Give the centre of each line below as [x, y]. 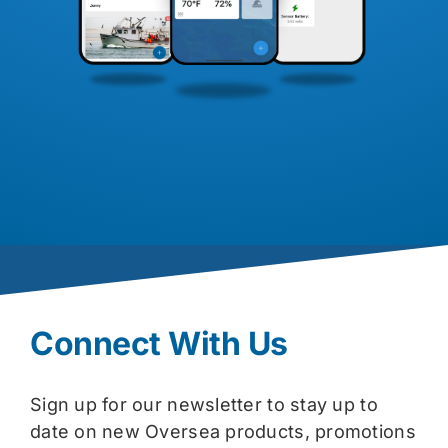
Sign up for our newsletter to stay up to [203, 405]
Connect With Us [158, 344]
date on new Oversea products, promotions [222, 432]
